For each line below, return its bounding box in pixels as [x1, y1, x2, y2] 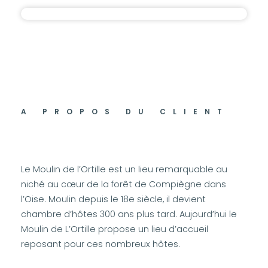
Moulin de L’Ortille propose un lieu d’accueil [21, 223, 208, 235]
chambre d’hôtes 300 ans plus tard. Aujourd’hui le [21, 208, 237, 220]
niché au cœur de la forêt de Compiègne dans [21, 178, 226, 190]
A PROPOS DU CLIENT [21, 106, 229, 117]
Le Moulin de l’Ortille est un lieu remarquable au [21, 163, 227, 175]
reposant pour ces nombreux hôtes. [21, 238, 180, 250]
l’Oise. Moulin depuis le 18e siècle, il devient [21, 193, 206, 205]
